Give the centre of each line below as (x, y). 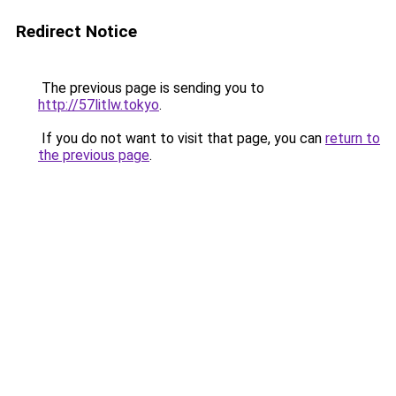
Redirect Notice (76, 31)
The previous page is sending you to (151, 88)
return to (353, 138)
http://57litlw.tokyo (99, 105)
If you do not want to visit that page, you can (182, 138)
